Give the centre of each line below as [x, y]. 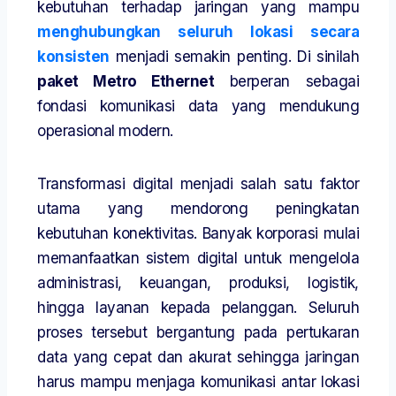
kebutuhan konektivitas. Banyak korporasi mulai [198, 234]
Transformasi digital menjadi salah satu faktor [198, 184]
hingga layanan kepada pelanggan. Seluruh [198, 308]
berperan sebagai [286, 82]
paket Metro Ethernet [126, 82]
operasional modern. [105, 131]
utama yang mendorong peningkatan [198, 209]
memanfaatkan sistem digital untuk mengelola [198, 259]
